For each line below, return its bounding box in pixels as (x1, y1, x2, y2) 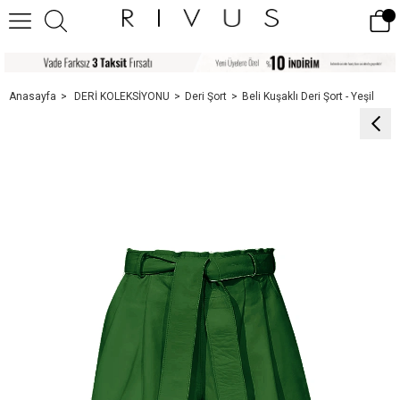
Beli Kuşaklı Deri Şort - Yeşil (242, 89, 374, 103)
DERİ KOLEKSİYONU (74, 89, 170, 103)
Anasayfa (9, 89, 56, 103)
